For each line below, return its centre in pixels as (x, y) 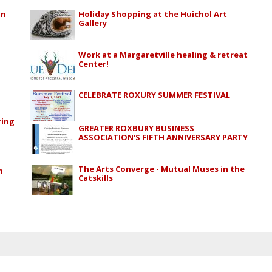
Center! (94, 63)
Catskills (96, 178)
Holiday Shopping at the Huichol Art (153, 14)
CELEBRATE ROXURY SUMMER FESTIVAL (155, 95)
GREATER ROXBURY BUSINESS (137, 128)
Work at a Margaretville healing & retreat (163, 54)
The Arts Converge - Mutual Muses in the (162, 168)
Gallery (93, 23)
